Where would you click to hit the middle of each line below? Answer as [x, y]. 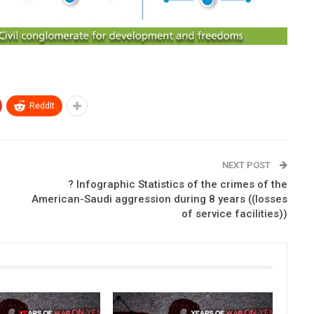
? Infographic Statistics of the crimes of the [177, 184]
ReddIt [42, 105]
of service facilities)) [234, 213]
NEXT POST [247, 165]
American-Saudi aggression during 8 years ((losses [159, 199]
